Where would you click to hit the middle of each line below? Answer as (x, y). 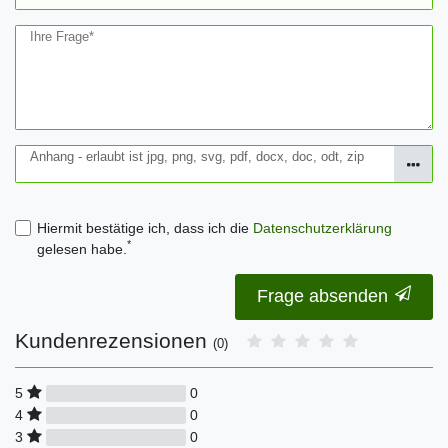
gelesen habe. (81, 248)
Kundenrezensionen (114, 341)
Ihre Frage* (62, 37)
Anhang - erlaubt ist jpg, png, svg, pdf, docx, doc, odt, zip (197, 156)
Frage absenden (322, 296)
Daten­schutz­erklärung (322, 227)
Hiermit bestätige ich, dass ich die (144, 227)
